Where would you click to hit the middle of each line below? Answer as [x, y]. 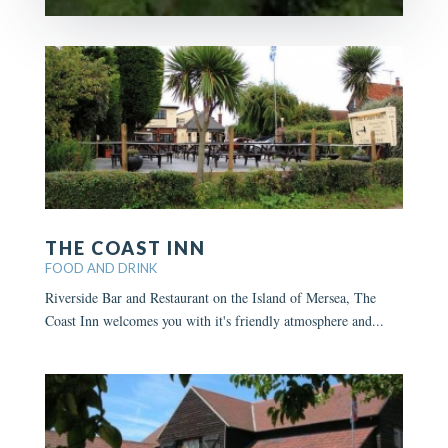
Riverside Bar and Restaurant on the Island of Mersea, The [210, 297]
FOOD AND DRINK [100, 267]
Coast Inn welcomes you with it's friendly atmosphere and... [214, 320]
